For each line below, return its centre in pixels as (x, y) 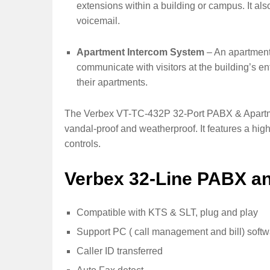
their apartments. (112, 83)
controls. (83, 144)
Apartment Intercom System (140, 52)
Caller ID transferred (120, 251)
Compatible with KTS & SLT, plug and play (167, 212)
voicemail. (98, 21)
